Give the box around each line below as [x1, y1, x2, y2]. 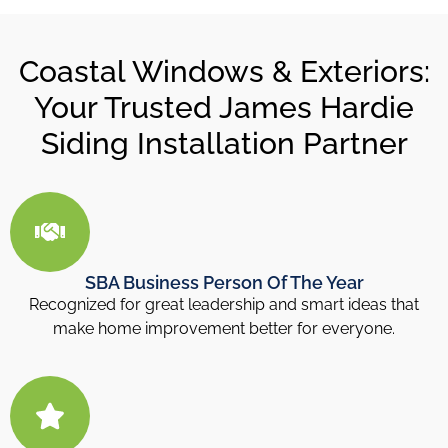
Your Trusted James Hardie [34, 90, 414, 126]
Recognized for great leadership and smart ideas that [29, 295, 419, 315]
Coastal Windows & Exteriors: [18, 54, 430, 90]
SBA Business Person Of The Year [84, 272, 364, 294]
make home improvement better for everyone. [53, 319, 395, 339]
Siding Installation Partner [40, 126, 408, 162]
